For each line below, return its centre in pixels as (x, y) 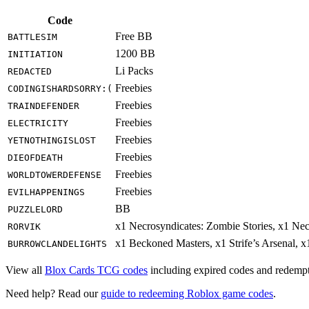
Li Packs (134, 71)
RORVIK (24, 227)
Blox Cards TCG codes (96, 270)
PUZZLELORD (35, 210)
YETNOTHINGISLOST (52, 141)
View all (25, 270)
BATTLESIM (32, 37)
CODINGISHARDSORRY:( (60, 89)
